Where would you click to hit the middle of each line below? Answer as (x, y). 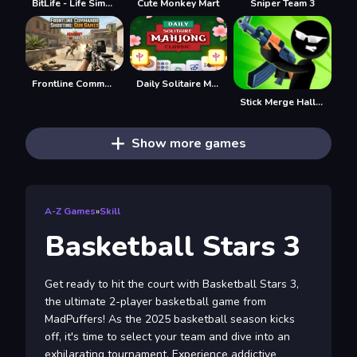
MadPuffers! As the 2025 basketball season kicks (170, 319)
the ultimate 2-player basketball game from (155, 301)
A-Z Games (70, 211)
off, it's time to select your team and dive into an (167, 336)
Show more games (188, 143)
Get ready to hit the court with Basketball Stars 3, (172, 284)
